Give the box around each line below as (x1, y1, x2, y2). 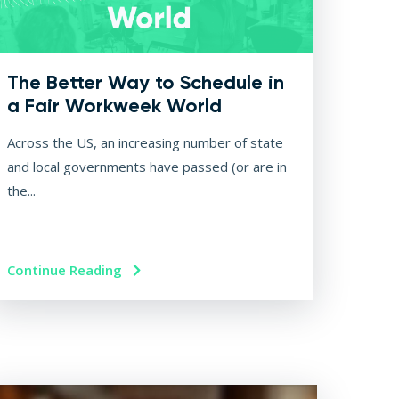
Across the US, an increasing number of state (6, 134, 283, 152)
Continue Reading (6, 261, 126, 280)
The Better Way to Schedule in (6, 70, 284, 95)
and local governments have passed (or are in (6, 158, 287, 176)
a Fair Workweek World (6, 94, 222, 118)
